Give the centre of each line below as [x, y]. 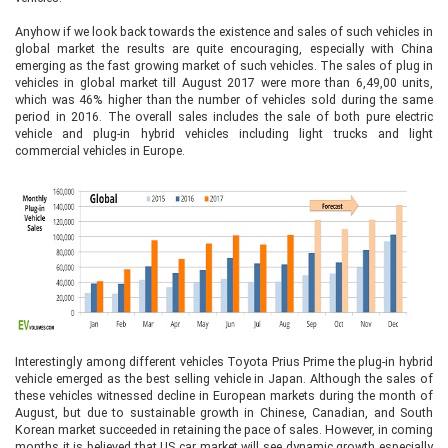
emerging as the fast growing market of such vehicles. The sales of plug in [224, 65]
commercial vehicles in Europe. [101, 150]
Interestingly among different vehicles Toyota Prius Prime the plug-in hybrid [224, 361]
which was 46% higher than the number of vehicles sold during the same [224, 99]
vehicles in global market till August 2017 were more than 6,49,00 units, [224, 82]
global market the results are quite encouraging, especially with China [224, 48]
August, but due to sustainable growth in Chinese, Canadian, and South [224, 412]
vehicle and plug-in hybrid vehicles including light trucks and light [224, 133]
